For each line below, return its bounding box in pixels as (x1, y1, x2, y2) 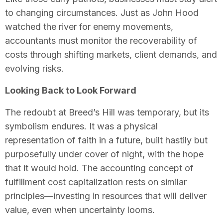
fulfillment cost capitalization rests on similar (5, 176, 187, 187)
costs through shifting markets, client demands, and (5, 49, 217, 60)
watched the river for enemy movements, (5, 21, 173, 32)
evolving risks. (5, 63, 64, 74)
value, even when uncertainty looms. (5, 204, 155, 215)
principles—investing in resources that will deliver (5, 190, 207, 201)
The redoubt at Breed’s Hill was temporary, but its (5, 107, 209, 117)
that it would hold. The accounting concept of (5, 162, 194, 173)
